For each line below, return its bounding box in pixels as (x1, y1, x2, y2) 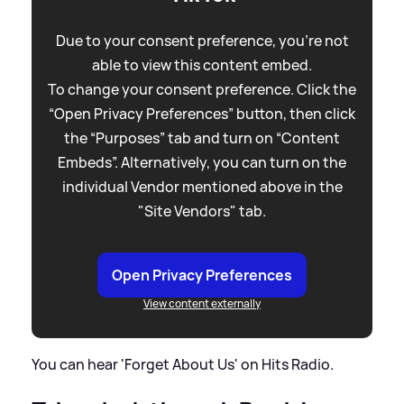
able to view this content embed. (92, 54, 312, 75)
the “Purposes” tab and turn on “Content (64, 127, 340, 148)
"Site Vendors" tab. (138, 200, 266, 221)
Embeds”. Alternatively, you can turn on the (58, 151, 346, 172)
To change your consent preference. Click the (48, 78, 356, 99)
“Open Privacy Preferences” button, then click (49, 103, 355, 124)
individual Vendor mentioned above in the (61, 176, 343, 197)
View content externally (143, 295, 261, 311)
